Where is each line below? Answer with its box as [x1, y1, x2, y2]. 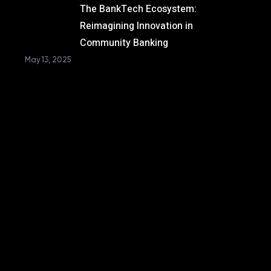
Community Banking [79, 36, 168, 50]
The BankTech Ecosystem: [79, 2, 197, 16]
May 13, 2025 [25, 55, 71, 64]
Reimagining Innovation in [79, 19, 193, 33]
